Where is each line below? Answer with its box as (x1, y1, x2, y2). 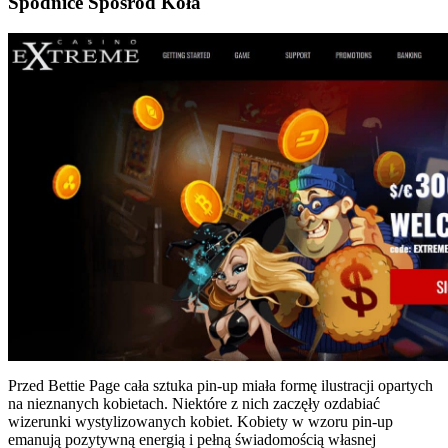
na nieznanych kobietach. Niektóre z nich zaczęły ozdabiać (8, 394, 380, 412)
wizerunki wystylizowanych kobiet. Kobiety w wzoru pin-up (8, 412, 393, 430)
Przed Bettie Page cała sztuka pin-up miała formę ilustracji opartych (8, 376, 433, 394)
